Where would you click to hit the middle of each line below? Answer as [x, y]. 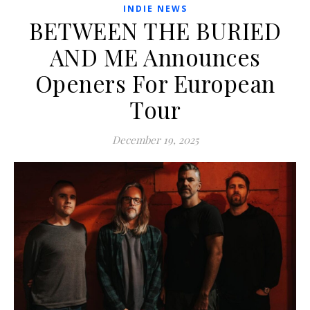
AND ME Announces [155, 57]
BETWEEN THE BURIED [155, 31]
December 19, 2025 [155, 140]
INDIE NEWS [155, 9]
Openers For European [155, 83]
